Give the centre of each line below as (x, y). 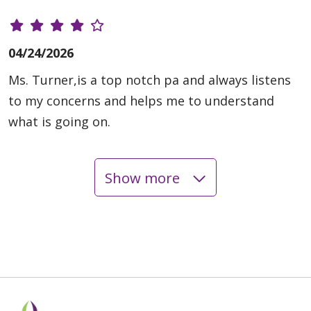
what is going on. (59, 122)
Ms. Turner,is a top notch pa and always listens (150, 80)
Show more (144, 177)
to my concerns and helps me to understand (141, 101)
